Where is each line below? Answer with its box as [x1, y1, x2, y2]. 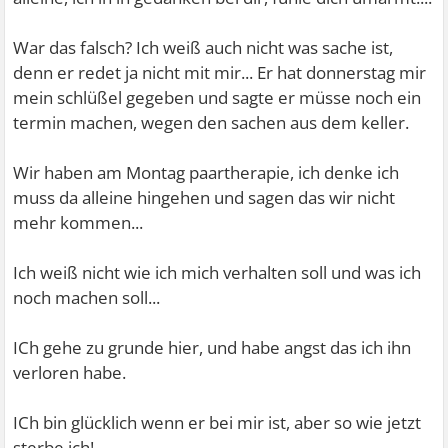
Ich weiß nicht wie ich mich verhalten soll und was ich [13, 261, 422, 284]
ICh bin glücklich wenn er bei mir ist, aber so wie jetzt [13, 411, 422, 434]
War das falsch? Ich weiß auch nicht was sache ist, [13, 36, 394, 59]
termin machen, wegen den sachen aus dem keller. [13, 111, 410, 134]
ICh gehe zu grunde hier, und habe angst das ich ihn [13, 336, 412, 359]
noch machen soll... [13, 286, 161, 309]
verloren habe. [13, 361, 127, 384]
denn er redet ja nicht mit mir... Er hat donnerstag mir [13, 61, 427, 84]
